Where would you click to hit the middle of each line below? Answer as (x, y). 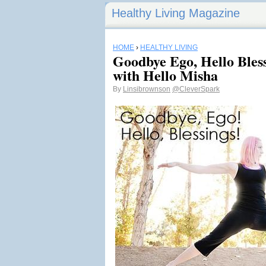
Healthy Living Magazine (176, 13)
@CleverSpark (196, 89)
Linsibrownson (147, 89)
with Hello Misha (165, 75)
